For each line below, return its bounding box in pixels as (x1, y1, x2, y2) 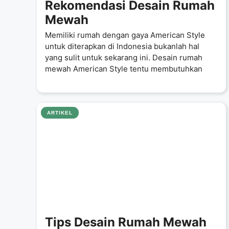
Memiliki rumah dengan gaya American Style (45, 30, 205, 40)
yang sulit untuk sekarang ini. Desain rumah (45, 53, 202, 62)
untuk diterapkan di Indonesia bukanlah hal (45, 41, 199, 51)
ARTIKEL (47, 109, 73, 116)
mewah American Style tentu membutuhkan (45, 64, 202, 74)
